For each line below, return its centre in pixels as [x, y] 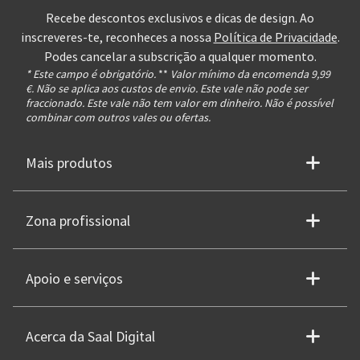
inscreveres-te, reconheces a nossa [117, 37]
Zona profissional [78, 221]
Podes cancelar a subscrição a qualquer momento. [180, 57]
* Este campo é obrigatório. [91, 74]
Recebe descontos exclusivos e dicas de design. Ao [180, 18]
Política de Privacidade [275, 37]
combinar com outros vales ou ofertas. [118, 117]
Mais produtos [69, 163]
